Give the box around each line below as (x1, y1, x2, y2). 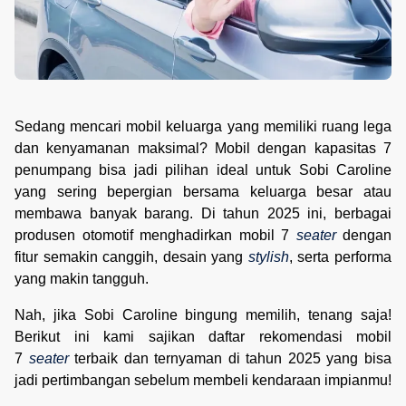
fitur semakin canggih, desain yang (14, 249, 248, 266)
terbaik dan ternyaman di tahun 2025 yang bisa (74, 351, 392, 367)
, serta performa (288, 249, 392, 266)
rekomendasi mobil (258, 329, 391, 345)
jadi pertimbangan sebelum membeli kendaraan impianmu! (14, 372, 391, 389)
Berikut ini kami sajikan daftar (14, 329, 259, 345)
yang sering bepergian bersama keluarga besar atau (14, 184, 391, 200)
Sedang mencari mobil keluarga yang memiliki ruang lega (14, 119, 391, 135)
